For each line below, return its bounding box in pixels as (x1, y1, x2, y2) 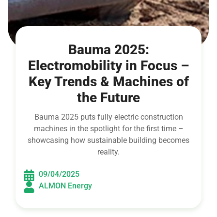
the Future (77, 90, 140, 106)
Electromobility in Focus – (28, 58, 189, 74)
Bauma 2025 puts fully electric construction (34, 112, 183, 122)
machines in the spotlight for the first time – (33, 124, 184, 133)
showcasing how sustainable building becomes (28, 136, 189, 145)
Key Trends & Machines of (28, 74, 189, 90)
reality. (97, 147, 120, 156)
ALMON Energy (39, 181, 92, 190)
